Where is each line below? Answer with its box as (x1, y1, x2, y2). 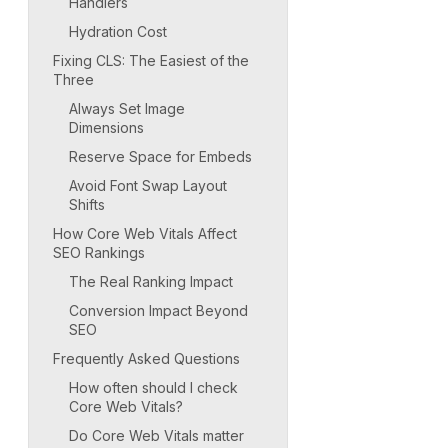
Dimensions (69, 118, 144, 136)
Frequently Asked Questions (53, 349, 240, 367)
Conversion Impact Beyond (69, 301, 248, 319)
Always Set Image (69, 99, 185, 117)
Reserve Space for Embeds (69, 147, 252, 165)
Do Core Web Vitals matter (69, 426, 244, 444)
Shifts (69, 195, 105, 213)
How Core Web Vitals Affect (53, 224, 237, 242)
